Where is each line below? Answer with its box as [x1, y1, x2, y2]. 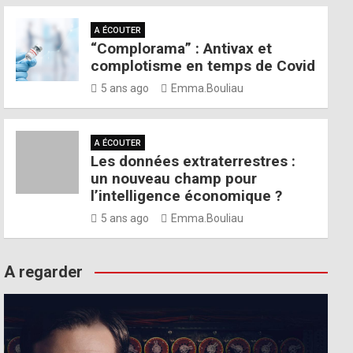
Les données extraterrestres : [91, 152, 296, 170]
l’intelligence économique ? [91, 187, 283, 205]
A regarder [4, 262, 84, 281]
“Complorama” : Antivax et [91, 39, 273, 58]
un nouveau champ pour [91, 169, 258, 188]
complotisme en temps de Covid [91, 57, 316, 75]
